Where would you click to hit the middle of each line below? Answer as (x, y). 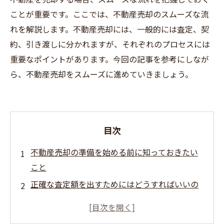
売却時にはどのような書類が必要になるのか (110, 216)
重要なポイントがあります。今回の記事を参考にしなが (109, 59)
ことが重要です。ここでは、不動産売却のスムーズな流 (109, 14)
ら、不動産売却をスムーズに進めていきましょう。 (101, 74)
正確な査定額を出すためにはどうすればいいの (114, 184)
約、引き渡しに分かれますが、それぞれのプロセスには (110, 44)
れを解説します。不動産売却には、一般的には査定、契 (109, 29)
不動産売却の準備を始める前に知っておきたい (114, 152)
